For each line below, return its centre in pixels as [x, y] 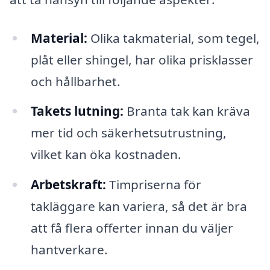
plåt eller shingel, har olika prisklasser [142, 59]
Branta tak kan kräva [187, 111]
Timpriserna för [153, 185]
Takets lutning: [77, 111]
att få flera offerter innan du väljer [132, 228]
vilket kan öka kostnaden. [106, 155]
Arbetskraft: [68, 185]
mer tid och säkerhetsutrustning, [128, 133]
